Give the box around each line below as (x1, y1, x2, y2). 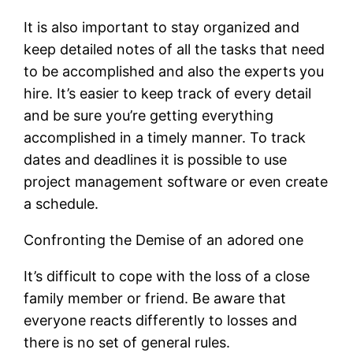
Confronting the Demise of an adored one (24, 231, 304, 248)
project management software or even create (24, 173, 329, 190)
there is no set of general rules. (24, 333, 231, 351)
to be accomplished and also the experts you (24, 62, 325, 80)
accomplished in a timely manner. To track (24, 128, 307, 146)
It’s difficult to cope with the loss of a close (24, 267, 310, 284)
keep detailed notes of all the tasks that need (24, 40, 325, 58)
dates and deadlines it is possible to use (24, 150, 288, 168)
